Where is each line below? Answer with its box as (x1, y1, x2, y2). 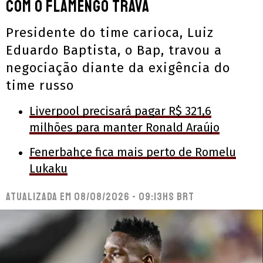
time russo (6, 77, 74, 94)
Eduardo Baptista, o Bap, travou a (6, 42, 222, 59)
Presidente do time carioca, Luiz (6, 25, 214, 41)
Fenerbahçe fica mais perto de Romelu (29, 145, 236, 160)
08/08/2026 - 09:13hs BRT (74, 190, 194, 204)
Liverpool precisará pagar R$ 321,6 (29, 104, 211, 119)
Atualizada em (6, 190, 74, 204)
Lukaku (29, 161, 68, 176)
